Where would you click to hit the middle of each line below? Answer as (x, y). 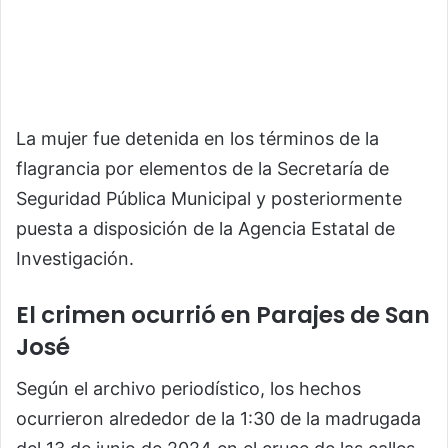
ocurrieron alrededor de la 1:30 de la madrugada (218, 419)
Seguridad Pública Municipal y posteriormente (209, 198)
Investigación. (75, 258)
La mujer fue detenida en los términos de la (197, 138)
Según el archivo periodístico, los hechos (188, 389)
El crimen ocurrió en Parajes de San (223, 314)
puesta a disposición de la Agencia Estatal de (205, 228)
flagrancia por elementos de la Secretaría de (202, 168)
